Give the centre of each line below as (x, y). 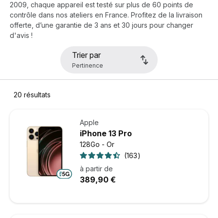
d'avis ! (21, 36)
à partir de (96, 169)
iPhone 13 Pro (106, 134)
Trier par (86, 55)
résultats (36, 95)
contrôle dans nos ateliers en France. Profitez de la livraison (106, 15)
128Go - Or (97, 145)
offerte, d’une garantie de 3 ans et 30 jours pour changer (101, 25)
